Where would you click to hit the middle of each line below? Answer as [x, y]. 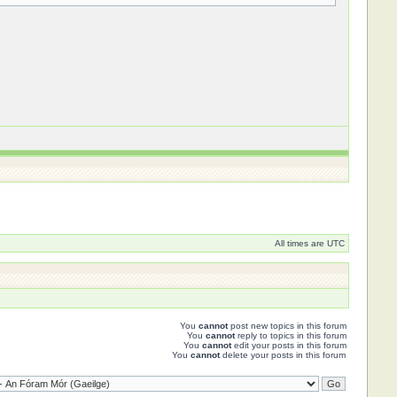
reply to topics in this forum [290, 335]
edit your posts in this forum [288, 345]
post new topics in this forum [287, 326]
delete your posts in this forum [282, 355]
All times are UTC [309, 243]
